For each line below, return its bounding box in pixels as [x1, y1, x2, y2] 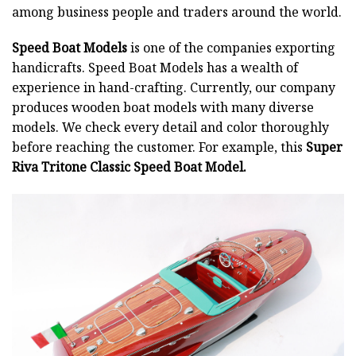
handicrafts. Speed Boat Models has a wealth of [12, 59, 298, 77]
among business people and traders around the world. [12, 2, 342, 21]
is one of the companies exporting [127, 39, 335, 57]
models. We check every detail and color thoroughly [12, 118, 329, 137]
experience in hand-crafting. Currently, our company [12, 79, 335, 97]
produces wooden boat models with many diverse [12, 99, 314, 117]
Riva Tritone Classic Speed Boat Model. [12, 158, 246, 176]
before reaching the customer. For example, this [12, 138, 306, 157]
